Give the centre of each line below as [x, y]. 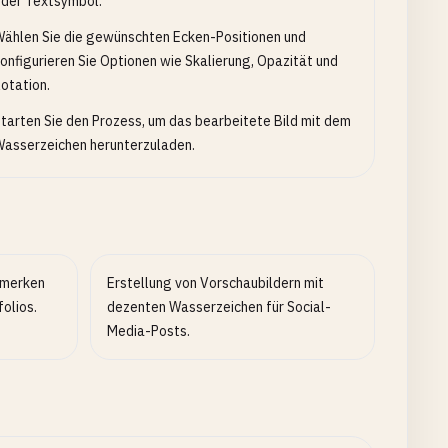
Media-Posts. [149, 331]
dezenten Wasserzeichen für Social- [219, 307]
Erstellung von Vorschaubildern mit [216, 283]
